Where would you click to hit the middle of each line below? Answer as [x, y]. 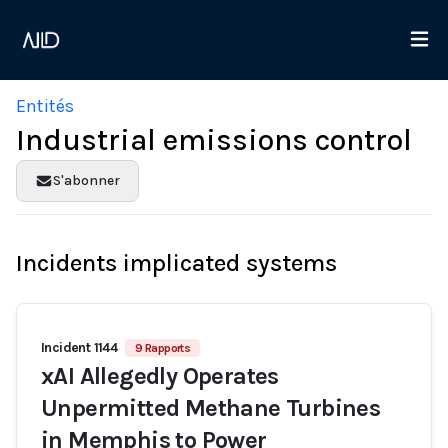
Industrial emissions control [214, 140]
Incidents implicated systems [176, 263]
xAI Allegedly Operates [160, 376]
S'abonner [86, 180]
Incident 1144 [79, 347]
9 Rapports [163, 348]
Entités [45, 106]
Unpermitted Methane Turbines [211, 408]
